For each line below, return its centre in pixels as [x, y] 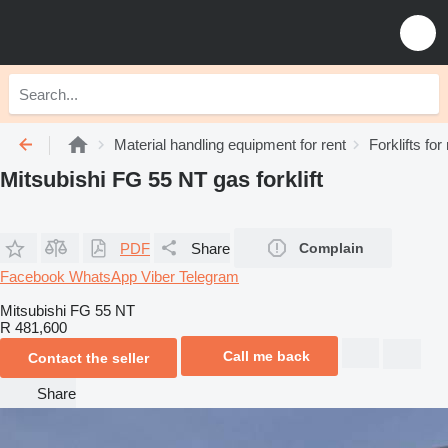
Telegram [209, 276]
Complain [331, 248]
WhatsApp [105, 276]
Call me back [266, 356]
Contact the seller [88, 358]
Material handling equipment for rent [230, 144]
